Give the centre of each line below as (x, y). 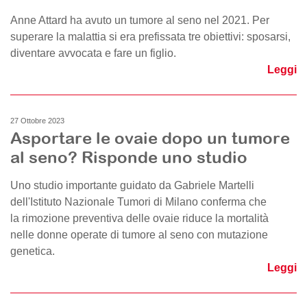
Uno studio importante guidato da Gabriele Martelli (132, 185)
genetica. (33, 251)
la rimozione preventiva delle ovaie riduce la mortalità (139, 218)
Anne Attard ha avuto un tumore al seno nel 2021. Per (140, 20)
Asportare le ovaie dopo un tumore (150, 138)
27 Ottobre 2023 (37, 121)
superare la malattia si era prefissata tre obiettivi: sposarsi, (150, 37)
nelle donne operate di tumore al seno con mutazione (139, 235)
